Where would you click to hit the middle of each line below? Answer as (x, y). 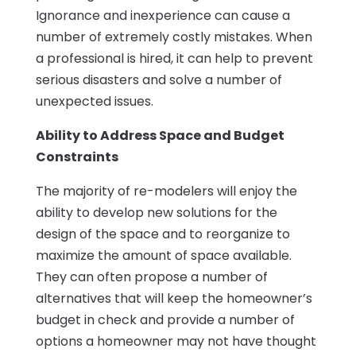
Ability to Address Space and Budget (160, 136)
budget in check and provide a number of (165, 320)
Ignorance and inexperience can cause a (163, 16)
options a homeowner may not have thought (176, 342)
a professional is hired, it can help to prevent (174, 59)
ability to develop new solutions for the (156, 213)
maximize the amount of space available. (163, 256)
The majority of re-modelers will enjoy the (166, 192)
